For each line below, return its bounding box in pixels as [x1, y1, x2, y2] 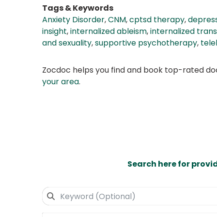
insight [42, 26, 67, 37]
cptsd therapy [129, 14, 185, 26]
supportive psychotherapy [95, 37, 197, 49]
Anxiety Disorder [42, 14, 105, 26]
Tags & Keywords [42, 2, 113, 14]
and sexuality [42, 37, 92, 49]
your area [42, 76, 79, 88]
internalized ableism [70, 26, 147, 37]
